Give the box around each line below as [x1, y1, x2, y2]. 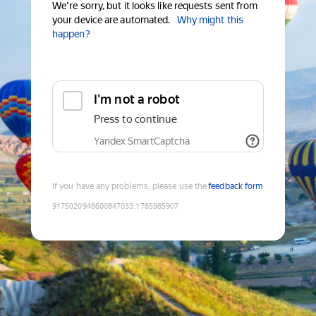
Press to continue [94, 113, 177, 126]
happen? [52, 28, 90, 40]
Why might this [176, 14, 243, 26]
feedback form [208, 181, 264, 192]
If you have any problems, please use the [52, 181, 207, 192]
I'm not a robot [94, 92, 180, 107]
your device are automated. [52, 14, 171, 26]
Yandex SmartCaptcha [94, 135, 190, 147]
